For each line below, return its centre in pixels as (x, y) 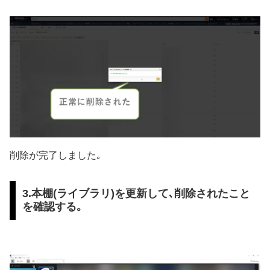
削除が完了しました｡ (55, 155)
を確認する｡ (52, 207)
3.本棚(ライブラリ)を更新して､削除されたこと (136, 194)
